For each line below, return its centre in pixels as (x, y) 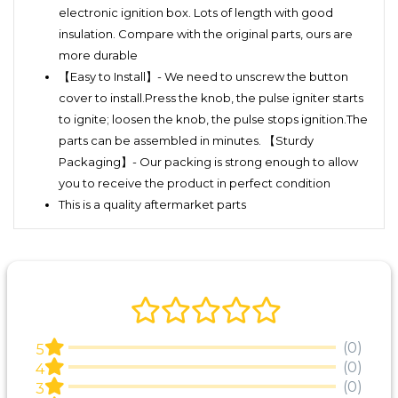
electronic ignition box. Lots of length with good (196, 12)
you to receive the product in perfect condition (195, 183)
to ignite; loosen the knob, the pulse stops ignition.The (213, 119)
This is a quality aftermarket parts (152, 204)
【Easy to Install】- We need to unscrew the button (203, 76)
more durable (98, 55)
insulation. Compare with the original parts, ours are (206, 33)
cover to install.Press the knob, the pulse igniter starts (211, 97)
